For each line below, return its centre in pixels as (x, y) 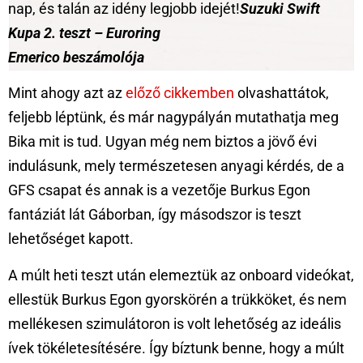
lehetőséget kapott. (71, 239)
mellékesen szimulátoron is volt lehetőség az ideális (175, 323)
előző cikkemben (180, 93)
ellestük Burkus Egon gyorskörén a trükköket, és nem (177, 299)
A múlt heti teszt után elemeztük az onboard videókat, (181, 275)
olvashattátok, (282, 93)
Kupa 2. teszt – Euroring (84, 33)
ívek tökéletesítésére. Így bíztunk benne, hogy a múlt (176, 348)
